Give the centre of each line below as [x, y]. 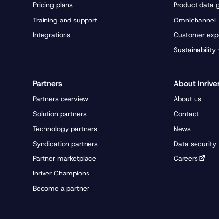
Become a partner [61, 188]
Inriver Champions [61, 173]
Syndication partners [66, 143]
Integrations [52, 35]
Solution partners [60, 114]
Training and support [65, 20]
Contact [186, 114]
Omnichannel [194, 20]
